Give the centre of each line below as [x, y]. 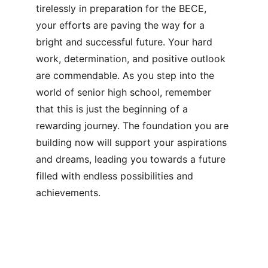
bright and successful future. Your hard [126, 42]
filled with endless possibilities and [116, 176]
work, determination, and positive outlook [132, 59]
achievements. [68, 193]
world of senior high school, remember [125, 92]
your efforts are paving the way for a [122, 25]
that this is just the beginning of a [113, 109]
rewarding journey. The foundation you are [134, 126]
